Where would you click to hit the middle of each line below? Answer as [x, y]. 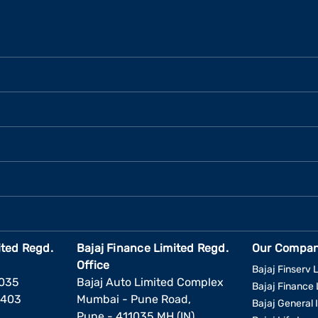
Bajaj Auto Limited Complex [150, 282]
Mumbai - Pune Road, [133, 299]
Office [93, 265]
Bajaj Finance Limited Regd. [152, 248]
